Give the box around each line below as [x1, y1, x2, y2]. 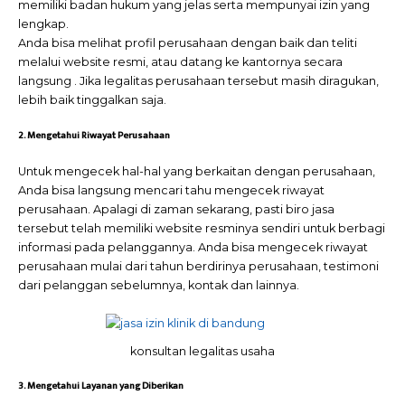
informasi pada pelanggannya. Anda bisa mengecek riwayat [18, 240, 368, 255]
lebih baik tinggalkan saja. [18, 92, 166, 107]
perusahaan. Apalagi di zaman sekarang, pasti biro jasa [18, 202, 334, 217]
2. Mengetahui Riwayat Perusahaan [18, 127, 170, 145]
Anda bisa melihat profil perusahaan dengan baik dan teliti [18, 35, 357, 50]
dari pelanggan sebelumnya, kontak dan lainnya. [18, 278, 299, 293]
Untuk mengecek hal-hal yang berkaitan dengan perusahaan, [18, 165, 375, 179]
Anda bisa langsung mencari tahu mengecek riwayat [18, 184, 325, 198]
